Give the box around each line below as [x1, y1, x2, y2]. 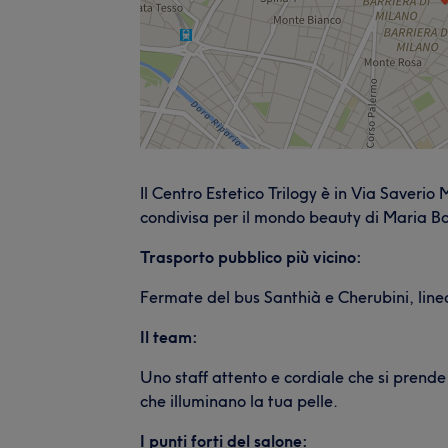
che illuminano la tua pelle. [140, 390, 338, 411]
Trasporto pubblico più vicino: [140, 246, 362, 267]
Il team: [140, 326, 198, 347]
